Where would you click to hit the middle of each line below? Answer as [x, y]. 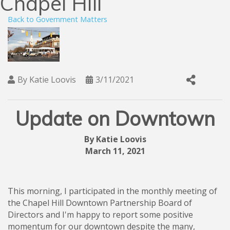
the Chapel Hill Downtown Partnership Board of [100, 203]
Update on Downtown [115, 119]
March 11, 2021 [115, 151]
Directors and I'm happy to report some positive [100, 215]
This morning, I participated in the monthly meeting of [112, 191]
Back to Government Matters [57, 20]
